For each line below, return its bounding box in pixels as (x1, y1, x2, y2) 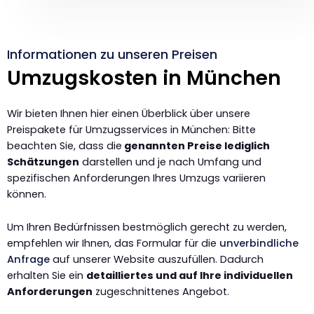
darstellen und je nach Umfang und (79, 155, 261, 170)
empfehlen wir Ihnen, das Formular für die (7, 235, 219, 250)
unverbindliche (219, 235, 299, 250)
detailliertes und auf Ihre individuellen (86, 268, 293, 282)
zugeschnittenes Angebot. (93, 284, 229, 299)
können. (7, 187, 46, 202)
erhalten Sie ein (7, 268, 86, 282)
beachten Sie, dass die (7, 139, 122, 153)
